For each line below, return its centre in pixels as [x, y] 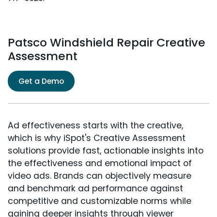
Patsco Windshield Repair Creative [107, 43]
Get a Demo [41, 81]
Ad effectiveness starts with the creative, [95, 126]
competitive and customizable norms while [100, 201]
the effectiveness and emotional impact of [100, 163]
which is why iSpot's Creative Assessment [97, 138]
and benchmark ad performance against [95, 189]
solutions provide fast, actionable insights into [106, 151]
